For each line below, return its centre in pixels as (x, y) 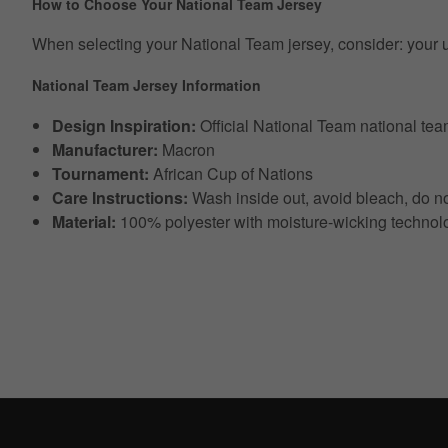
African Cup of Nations (231, 173)
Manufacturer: (105, 149)
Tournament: (100, 173)
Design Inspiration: (124, 125)
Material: (84, 221)
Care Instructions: (120, 197)
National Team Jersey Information (146, 85)
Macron (186, 149)
